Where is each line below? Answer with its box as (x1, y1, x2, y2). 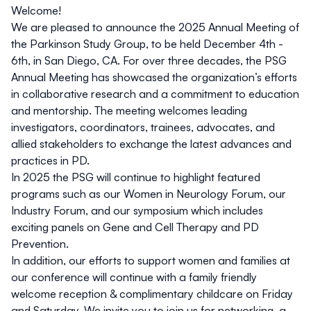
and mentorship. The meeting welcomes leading (11, 103, 247, 118)
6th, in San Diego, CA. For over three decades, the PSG (11, 53, 287, 68)
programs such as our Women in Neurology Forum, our (11, 187, 286, 201)
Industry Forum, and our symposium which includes (11, 203, 263, 218)
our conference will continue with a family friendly (11, 270, 257, 285)
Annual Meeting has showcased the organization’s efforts (11, 70, 297, 85)
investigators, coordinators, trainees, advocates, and (11, 120, 275, 135)
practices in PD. (11, 153, 90, 168)
